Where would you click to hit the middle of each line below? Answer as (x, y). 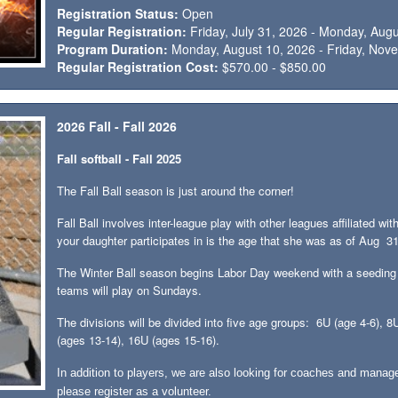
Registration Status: (118, 13)
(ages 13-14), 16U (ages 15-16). (139, 340)
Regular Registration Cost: (138, 67)
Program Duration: (113, 49)
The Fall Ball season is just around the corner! (176, 191)
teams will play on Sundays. (130, 290)
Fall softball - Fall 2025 (119, 159)
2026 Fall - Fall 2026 (117, 126)
